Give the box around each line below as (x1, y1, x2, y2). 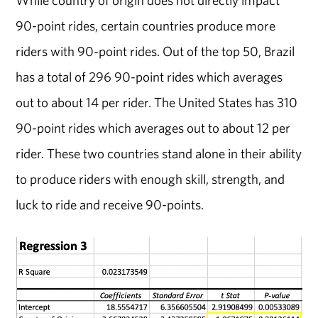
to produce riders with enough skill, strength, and (16, 170, 285, 187)
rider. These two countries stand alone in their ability (16, 144, 302, 162)
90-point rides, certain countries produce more (16, 16, 276, 34)
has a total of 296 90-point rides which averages (16, 67, 283, 85)
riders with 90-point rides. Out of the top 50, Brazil (16, 42, 295, 60)
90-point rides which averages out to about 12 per (16, 119, 291, 136)
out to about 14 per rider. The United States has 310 (16, 93, 298, 111)
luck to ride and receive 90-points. (16, 195, 204, 213)
